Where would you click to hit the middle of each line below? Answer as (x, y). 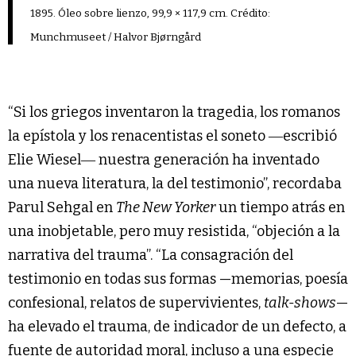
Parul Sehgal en (62, 207)
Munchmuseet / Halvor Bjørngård (116, 37)
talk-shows (300, 302)
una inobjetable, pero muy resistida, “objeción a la (174, 231)
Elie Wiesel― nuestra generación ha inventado (164, 159)
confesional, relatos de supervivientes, (136, 302)
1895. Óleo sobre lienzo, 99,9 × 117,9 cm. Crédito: (151, 13)
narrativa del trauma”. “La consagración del (151, 255)
